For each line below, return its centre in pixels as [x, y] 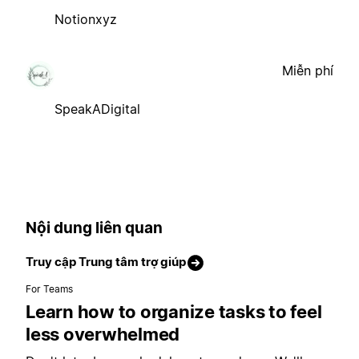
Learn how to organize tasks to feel [174, 312]
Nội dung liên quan [94, 228]
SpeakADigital [97, 109]
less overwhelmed [103, 335]
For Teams [50, 289]
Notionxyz [86, 19]
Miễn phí [308, 70]
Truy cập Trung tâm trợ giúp [106, 262]
